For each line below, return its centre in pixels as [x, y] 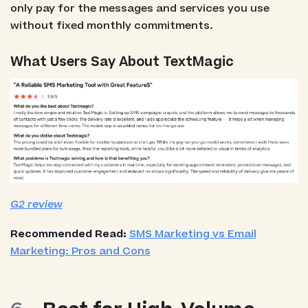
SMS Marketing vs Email [192, 234]
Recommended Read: [69, 234]
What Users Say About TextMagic [122, 63]
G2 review [36, 204]
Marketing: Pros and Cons [80, 251]
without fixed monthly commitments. [111, 26]
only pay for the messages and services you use [140, 9]
